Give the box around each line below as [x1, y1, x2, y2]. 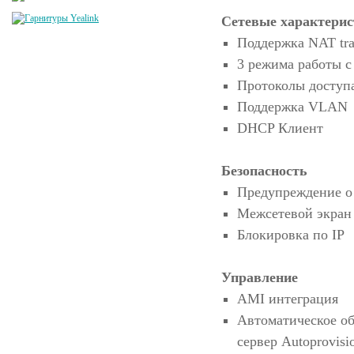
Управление [221, 269, 298, 285]
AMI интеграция [237, 291, 338, 307]
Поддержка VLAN [237, 99, 348, 115]
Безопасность [221, 163, 307, 179]
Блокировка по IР [237, 227, 345, 243]
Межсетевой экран [237, 205, 352, 221]
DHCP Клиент [237, 120, 323, 136]
